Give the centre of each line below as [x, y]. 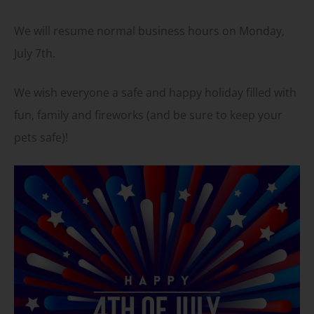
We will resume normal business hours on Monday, [149, 31]
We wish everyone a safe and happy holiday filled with [155, 92]
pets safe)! [41, 137]
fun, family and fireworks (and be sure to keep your [148, 115]
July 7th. [35, 54]
